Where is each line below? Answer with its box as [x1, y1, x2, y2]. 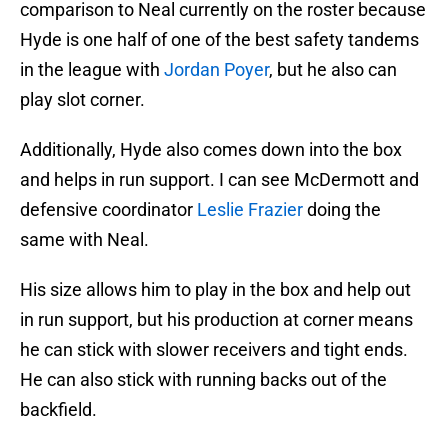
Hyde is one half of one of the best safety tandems [20, 29, 419, 51]
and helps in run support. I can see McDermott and [20, 169, 419, 191]
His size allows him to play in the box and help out [20, 279, 411, 301]
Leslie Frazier [197, 199, 303, 221]
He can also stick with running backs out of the [20, 369, 387, 391]
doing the [303, 199, 381, 221]
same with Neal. [20, 229, 149, 251]
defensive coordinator [20, 199, 197, 221]
